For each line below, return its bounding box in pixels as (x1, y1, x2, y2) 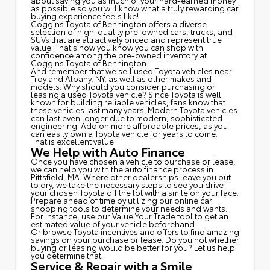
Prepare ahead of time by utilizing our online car (31, 195, 212, 206)
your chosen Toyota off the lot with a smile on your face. (31, 187, 239, 198)
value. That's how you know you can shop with (31, 42, 203, 53)
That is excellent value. (31, 136, 116, 147)
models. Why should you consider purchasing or (31, 81, 215, 92)
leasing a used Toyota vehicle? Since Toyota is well (31, 89, 221, 100)
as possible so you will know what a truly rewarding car (31, 2, 239, 14)
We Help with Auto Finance (31, 143, 185, 160)
